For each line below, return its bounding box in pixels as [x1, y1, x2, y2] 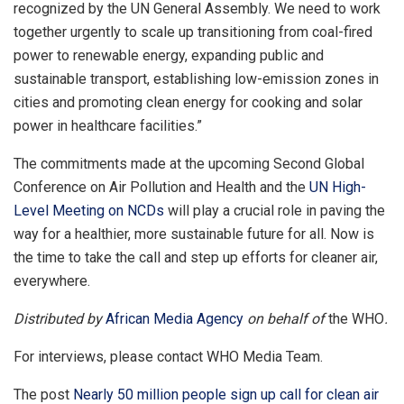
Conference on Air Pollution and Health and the [14, 179, 309, 197]
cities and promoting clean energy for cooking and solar [14, 94, 363, 112]
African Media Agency [106, 310, 243, 328]
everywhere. [14, 272, 90, 290]
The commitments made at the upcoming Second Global [14, 155, 364, 173]
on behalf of [243, 310, 328, 328]
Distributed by [14, 310, 106, 328]
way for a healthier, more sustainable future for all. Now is [14, 225, 374, 243]
